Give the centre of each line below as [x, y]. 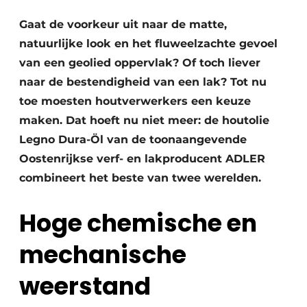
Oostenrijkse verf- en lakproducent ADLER [142, 159]
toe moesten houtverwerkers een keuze [135, 101]
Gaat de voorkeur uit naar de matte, [123, 24]
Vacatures [73, 30]
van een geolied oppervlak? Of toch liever [140, 63]
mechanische [103, 255]
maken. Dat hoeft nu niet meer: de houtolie [144, 120]
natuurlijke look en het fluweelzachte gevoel [148, 44]
